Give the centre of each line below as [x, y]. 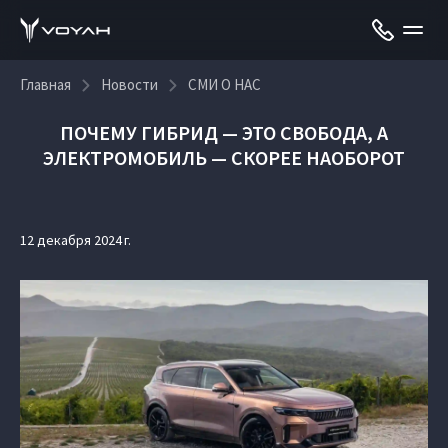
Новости [129, 84]
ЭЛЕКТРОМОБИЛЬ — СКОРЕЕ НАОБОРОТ [224, 157]
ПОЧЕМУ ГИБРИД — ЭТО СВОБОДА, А [224, 132]
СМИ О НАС [224, 84]
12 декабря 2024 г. [75, 240]
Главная [45, 84]
